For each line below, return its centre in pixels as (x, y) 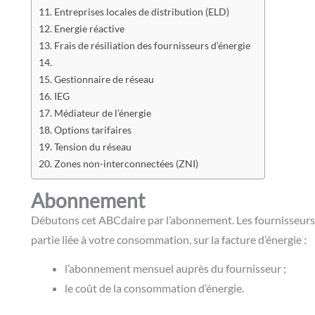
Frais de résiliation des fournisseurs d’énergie (152, 45)
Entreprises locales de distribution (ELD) (141, 11)
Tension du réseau (94, 146)
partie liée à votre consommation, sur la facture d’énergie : (170, 239)
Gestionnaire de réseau (105, 79)
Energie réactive (90, 28)
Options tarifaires (92, 129)
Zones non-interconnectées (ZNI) (126, 163)
